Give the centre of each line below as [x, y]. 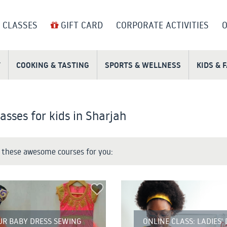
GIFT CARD [81, 25]
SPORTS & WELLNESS [143, 65]
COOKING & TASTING [53, 65]
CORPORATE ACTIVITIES [162, 25]
